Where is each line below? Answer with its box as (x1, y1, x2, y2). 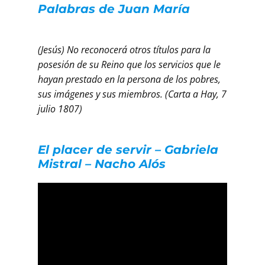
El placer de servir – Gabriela (38, 143, 218, 157)
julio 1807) (38, 102, 82, 116)
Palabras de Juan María (38, 2, 190, 17)
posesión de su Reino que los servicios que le (38, 58, 221, 72)
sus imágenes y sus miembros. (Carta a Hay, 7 (38, 88, 227, 101)
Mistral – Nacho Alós (38, 157, 166, 172)
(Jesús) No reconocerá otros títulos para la (38, 43, 211, 57)
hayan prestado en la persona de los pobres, (38, 73, 221, 86)
